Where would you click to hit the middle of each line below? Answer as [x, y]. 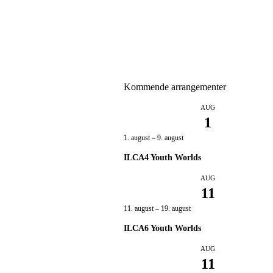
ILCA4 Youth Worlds [163, 158]
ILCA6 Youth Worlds [163, 229]
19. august [176, 209]
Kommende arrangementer [175, 87]
